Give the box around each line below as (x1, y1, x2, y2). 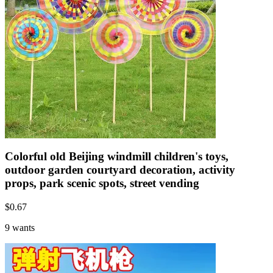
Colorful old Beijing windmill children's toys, (5, 149, 229, 163)
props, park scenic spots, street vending (5, 176, 199, 190)
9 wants (5, 222, 35, 233)
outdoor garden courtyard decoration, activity (5, 163, 235, 176)
